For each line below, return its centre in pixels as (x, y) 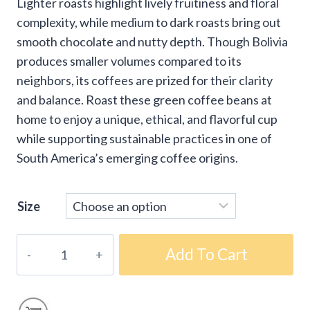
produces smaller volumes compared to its (129, 61)
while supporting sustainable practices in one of (144, 138)
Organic (38, 282)
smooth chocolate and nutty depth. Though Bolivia (152, 41)
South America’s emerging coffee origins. (127, 157)
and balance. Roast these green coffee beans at (144, 99)
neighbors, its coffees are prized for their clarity (145, 80)
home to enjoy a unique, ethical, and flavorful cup (147, 119)
